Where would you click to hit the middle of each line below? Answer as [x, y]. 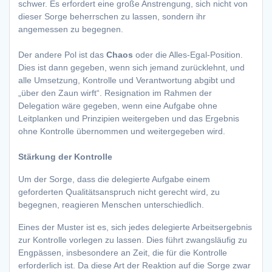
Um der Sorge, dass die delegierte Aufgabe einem [114, 179]
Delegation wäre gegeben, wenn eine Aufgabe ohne [118, 106]
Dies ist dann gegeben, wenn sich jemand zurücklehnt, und [131, 68]
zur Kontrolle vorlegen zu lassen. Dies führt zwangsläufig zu [133, 240]
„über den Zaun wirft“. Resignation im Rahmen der [115, 93]
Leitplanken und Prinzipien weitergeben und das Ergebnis [129, 119]
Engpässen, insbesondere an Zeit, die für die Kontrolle [123, 253]
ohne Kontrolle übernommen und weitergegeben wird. [122, 131]
